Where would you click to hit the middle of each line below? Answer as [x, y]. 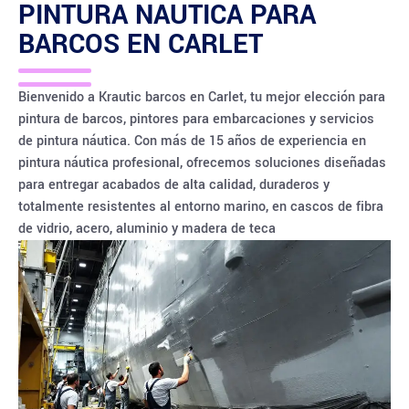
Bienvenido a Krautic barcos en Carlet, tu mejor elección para [202, 97]
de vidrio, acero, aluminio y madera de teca [147, 229]
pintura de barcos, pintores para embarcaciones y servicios [196, 119]
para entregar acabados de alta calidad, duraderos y [174, 185]
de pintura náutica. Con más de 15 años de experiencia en [192, 141]
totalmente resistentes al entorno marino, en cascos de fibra [201, 207]
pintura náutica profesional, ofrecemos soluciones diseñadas [202, 163]
